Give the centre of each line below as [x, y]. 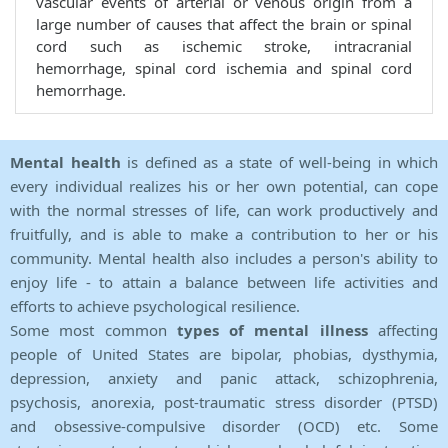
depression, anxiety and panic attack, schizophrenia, [224, 378]
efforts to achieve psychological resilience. [155, 306]
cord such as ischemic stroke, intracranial [224, 46]
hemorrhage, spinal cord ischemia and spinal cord [224, 68]
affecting [403, 330]
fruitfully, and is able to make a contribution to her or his [224, 234]
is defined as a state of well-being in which [282, 162]
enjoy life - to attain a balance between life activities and [224, 282]
